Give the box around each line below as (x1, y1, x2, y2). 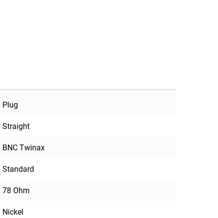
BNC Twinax (2, 143, 45, 153)
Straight (2, 122, 30, 131)
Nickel (2, 207, 24, 217)
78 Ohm (2, 186, 30, 196)
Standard (2, 164, 35, 174)
